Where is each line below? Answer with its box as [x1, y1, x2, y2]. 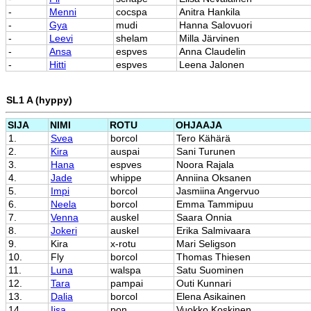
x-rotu [110, 237, 136, 249]
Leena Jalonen [179, 59, 244, 71]
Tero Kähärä [176, 132, 230, 144]
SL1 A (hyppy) [6, 94, 72, 106]
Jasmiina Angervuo [176, 185, 260, 196]
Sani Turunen [176, 145, 235, 157]
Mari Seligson [176, 237, 236, 249]
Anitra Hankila [179, 6, 240, 18]
